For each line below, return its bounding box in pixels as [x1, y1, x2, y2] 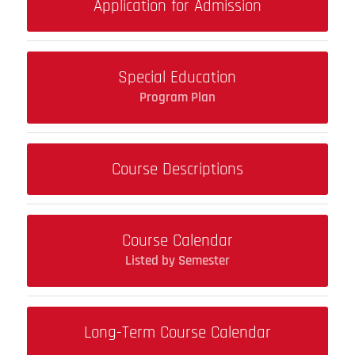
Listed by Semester [124, 251, 230, 269]
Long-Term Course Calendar [83, 321, 271, 343]
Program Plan [139, 88, 216, 106]
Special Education [118, 66, 237, 88]
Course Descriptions [111, 158, 243, 180]
